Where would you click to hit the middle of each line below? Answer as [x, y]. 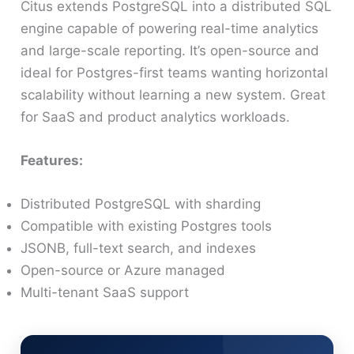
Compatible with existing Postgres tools [147, 226]
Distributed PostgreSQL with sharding [141, 204]
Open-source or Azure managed [123, 271]
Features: [52, 160]
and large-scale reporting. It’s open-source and [170, 50]
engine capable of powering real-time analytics [170, 28]
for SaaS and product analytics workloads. [156, 117]
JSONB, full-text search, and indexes [139, 249]
